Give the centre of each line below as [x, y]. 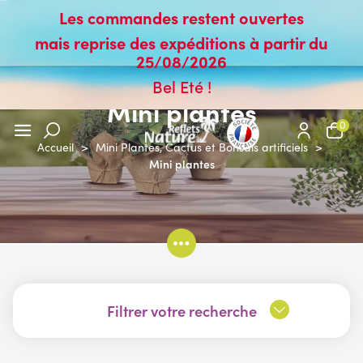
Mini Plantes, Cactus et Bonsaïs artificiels [201, 147]
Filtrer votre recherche [181, 310]
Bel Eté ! [181, 86]
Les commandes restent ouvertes [181, 17]
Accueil [55, 147]
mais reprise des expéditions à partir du [181, 43]
